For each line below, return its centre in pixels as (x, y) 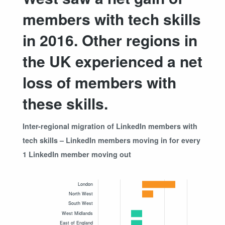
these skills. (65, 103)
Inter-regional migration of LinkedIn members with (110, 126)
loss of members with (99, 82)
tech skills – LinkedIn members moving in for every (111, 140)
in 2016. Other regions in (110, 40)
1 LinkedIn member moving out (77, 154)
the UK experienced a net (113, 61)
